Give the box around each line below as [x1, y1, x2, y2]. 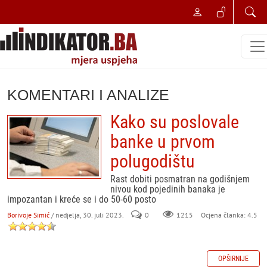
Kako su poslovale [110, 111, 239, 132]
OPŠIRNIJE [218, 254, 249, 263]
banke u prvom [110, 131, 215, 152]
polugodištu [110, 151, 195, 172]
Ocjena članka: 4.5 [199, 210, 257, 219]
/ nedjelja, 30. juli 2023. [51, 210, 123, 219]
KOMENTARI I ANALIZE [7, 86, 169, 103]
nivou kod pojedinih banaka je [110, 184, 225, 195]
